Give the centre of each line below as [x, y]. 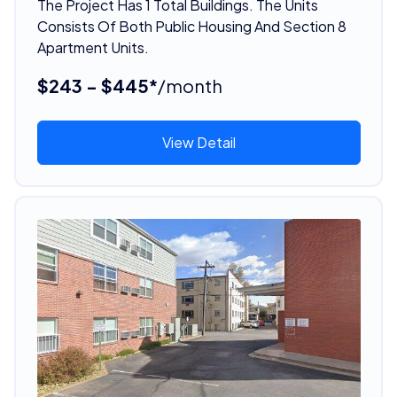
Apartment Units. [93, 47]
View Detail [198, 142]
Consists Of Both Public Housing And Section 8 [191, 26]
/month [190, 85]
